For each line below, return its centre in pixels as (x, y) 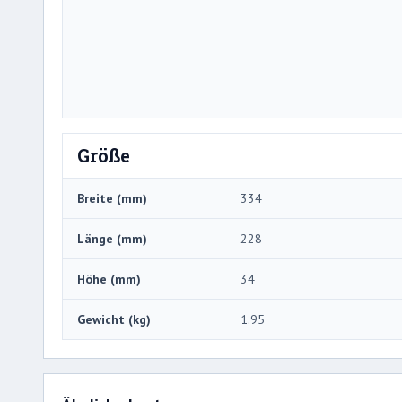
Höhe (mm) (109, 279)
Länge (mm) (112, 238)
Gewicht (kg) (114, 319)
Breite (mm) (112, 198)
